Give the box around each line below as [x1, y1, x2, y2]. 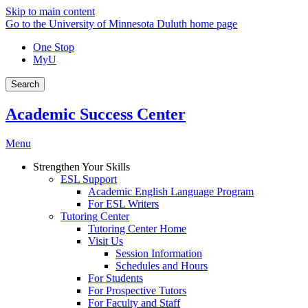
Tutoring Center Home [88, 222, 186, 234]
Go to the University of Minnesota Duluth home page [5, 18, 237, 30]
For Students [88, 272, 143, 284]
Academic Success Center [5, 104, 186, 123]
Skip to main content [5, 5, 95, 17]
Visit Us [88, 234, 123, 247]
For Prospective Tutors [88, 284, 186, 296]
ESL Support [60, 173, 117, 185]
